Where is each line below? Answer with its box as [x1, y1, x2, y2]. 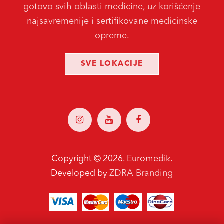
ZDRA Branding [109, 169, 173, 178]
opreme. [94, 31, 129, 41]
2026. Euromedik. [102, 155, 173, 164]
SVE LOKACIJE [80, 60, 143, 68]
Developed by [51, 169, 109, 178]
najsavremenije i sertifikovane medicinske [26, 17, 197, 26]
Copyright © [51, 155, 103, 164]
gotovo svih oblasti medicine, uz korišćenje [23, 2, 200, 12]
